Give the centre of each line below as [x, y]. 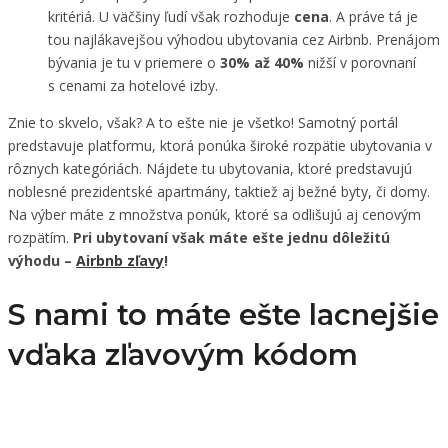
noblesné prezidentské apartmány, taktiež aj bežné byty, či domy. [219, 191]
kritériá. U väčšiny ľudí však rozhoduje [171, 16]
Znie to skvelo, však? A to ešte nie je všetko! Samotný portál [203, 122]
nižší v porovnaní [360, 62]
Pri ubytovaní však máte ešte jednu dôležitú [231, 237]
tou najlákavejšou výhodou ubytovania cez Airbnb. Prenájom [244, 39]
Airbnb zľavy [120, 260]
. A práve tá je [373, 16]
